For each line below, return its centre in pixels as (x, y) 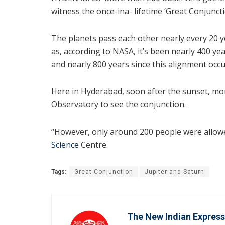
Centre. (93, 145)
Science (65, 145)
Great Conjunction (104, 172)
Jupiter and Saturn (175, 172)
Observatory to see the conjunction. (119, 105)
